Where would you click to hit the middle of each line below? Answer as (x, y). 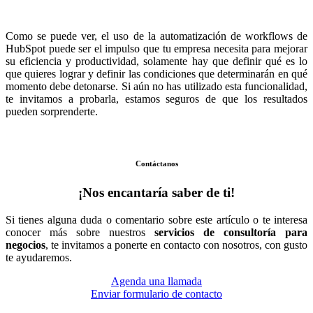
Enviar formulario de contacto (156, 293)
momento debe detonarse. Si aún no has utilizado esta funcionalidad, (156, 86)
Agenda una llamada (156, 281)
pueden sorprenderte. (52, 111)
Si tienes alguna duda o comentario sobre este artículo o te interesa (156, 219)
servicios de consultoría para (231, 232)
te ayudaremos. (39, 257)
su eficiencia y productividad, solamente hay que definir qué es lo (156, 61)
